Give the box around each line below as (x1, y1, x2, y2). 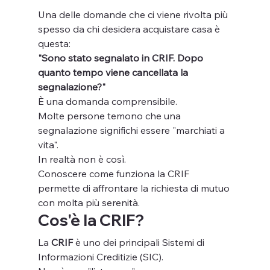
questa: (37, 37, 71, 49)
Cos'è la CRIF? (37, 210, 144, 230)
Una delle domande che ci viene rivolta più (37, 8, 230, 20)
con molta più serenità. (37, 196, 140, 209)
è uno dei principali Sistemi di (72, 236, 207, 248)
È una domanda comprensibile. (37, 95, 177, 107)
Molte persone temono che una (37, 109, 183, 122)
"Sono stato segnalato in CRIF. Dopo (37, 51, 206, 64)
